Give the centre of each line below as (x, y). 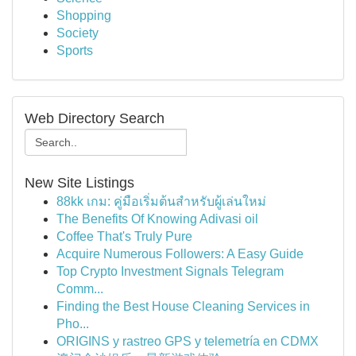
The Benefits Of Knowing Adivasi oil (157, 219)
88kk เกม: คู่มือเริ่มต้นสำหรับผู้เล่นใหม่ (161, 201)
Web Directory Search (95, 118)
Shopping (84, 15)
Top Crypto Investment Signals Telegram (170, 271)
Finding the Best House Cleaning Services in (183, 306)
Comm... (80, 289)
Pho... (73, 324)
